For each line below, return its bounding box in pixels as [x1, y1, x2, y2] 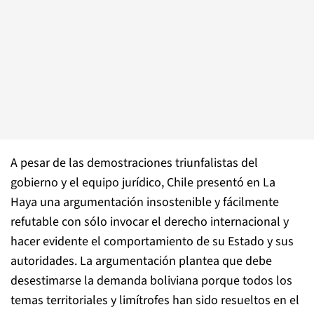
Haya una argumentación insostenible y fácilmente [11, 193, 279, 211]
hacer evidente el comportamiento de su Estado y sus [11, 233, 294, 250]
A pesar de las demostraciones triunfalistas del [11, 154, 258, 172]
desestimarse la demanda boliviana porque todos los [11, 272, 292, 289]
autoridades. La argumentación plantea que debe [11, 252, 272, 270]
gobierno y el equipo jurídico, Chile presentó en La [11, 174, 275, 191]
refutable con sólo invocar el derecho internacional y [11, 213, 289, 231]
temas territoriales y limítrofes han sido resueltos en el [11, 292, 299, 309]
